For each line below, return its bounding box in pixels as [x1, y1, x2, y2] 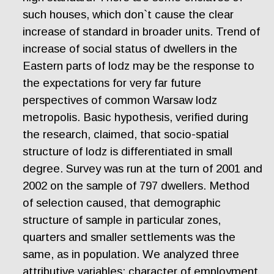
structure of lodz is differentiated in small [23, 145, 233, 158]
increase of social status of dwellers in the [23, 42, 238, 56]
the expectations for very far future [23, 76, 202, 90]
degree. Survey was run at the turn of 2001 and [23, 162, 263, 176]
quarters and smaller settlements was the [23, 231, 236, 244]
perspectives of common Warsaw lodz [23, 94, 218, 107]
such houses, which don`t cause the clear [23, 8, 234, 21]
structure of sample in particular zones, [23, 213, 221, 227]
